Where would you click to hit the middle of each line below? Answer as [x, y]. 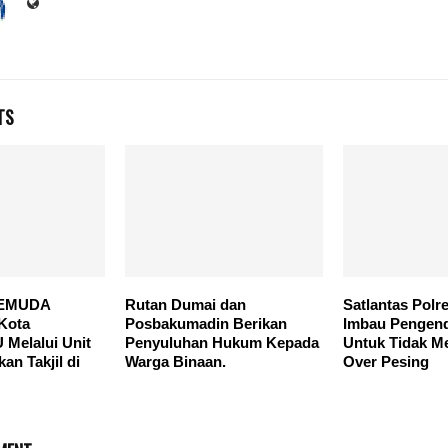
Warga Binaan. [175, 361]
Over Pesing [385, 361]
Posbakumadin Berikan [205, 323]
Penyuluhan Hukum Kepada [221, 342]
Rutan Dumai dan [185, 304]
